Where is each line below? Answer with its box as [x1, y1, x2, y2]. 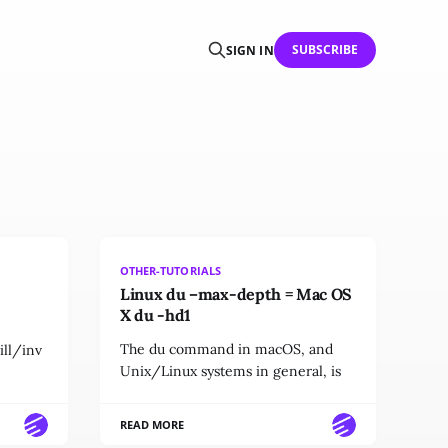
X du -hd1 [120, 305, 192, 325]
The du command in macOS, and [120, 340, 333, 358]
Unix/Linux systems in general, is [120, 362, 341, 380]
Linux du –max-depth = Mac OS [120, 284, 353, 304]
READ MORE [120, 417, 185, 432]
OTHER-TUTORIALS [120, 263, 221, 278]
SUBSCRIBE [291, 41, 359, 58]
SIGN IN [226, 41, 274, 59]
